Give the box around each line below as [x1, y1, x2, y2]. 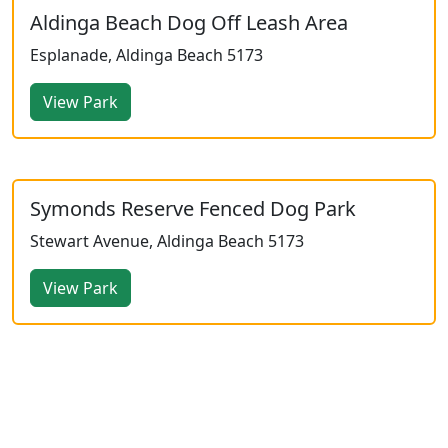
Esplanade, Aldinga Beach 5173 [30, 44, 263, 66]
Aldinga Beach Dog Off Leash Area [30, 9, 348, 36]
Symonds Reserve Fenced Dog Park [30, 195, 356, 222]
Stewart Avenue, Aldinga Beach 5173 [30, 230, 304, 252]
